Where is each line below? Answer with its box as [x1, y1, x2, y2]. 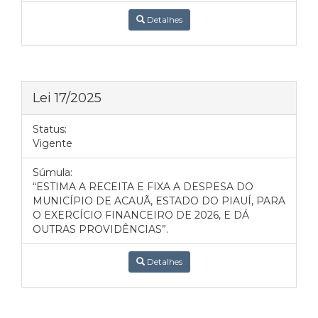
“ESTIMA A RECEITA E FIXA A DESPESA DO [33, 180, 253, 193]
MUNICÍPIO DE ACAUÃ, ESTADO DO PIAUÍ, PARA [33, 194, 285, 207]
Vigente [33, 137, 72, 150]
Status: [33, 123, 67, 136]
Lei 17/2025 [33, 89, 102, 106]
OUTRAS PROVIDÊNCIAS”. [33, 223, 168, 236]
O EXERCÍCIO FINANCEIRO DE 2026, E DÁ [33, 209, 249, 221]
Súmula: [33, 166, 72, 179]
